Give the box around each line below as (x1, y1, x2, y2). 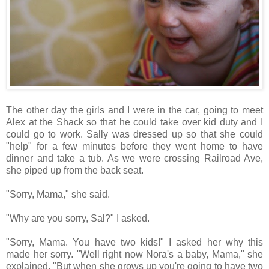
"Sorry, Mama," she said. (6, 189, 112, 200)
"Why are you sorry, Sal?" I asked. (6, 213, 150, 224)
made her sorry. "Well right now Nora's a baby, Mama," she (6, 249, 263, 260)
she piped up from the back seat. (6, 165, 146, 176)
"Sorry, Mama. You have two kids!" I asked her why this (6, 237, 263, 248)
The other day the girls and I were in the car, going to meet (6, 105, 263, 116)
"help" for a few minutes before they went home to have (6, 141, 263, 152)
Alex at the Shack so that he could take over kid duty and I (6, 117, 263, 128)
